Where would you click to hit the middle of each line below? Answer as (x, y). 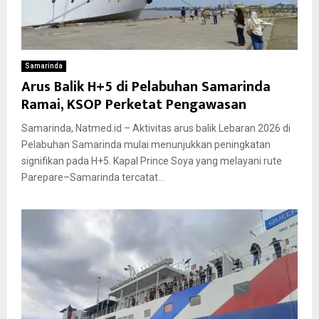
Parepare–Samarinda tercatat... (93, 177)
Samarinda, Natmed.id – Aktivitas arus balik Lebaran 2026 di (156, 128)
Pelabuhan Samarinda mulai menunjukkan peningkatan (146, 144)
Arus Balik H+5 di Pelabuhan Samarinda (146, 87)
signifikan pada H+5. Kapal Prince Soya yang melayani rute (152, 161)
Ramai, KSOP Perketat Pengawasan (134, 104)
